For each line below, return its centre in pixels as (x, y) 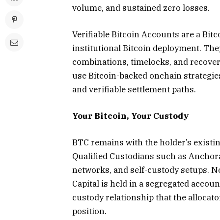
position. (89, 211)
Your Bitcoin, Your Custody (131, 116)
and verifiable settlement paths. (134, 90)
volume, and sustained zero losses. (141, 8)
